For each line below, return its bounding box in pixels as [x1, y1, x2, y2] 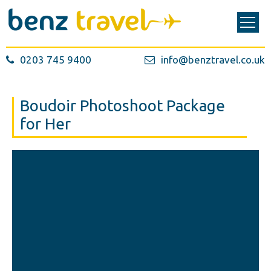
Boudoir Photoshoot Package [20, 97, 225, 114]
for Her [20, 115, 71, 132]
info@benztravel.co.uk [160, 54, 265, 65]
